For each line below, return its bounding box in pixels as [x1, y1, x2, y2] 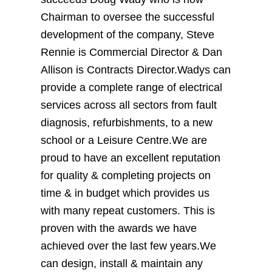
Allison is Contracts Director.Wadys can [41, 64, 231, 76]
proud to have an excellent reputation [41, 152, 221, 165]
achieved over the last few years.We [41, 240, 217, 253]
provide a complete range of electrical [41, 81, 223, 94]
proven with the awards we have [41, 222, 197, 235]
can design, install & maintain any [41, 257, 203, 270]
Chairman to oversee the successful [41, 11, 215, 24]
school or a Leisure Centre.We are [41, 134, 208, 147]
